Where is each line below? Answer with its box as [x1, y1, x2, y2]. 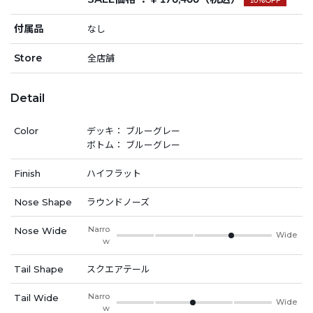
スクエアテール [87, 263, 150, 275]
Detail [10, 91, 45, 105]
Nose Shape [14, 196, 72, 208]
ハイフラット [87, 167, 141, 179]
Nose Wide [14, 224, 67, 236]
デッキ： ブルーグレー [87, 124, 180, 136]
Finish [14, 167, 41, 179]
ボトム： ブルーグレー [87, 138, 180, 150]
